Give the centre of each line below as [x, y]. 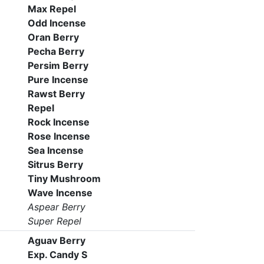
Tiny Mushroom [64, 179]
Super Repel [54, 221]
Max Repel [52, 9]
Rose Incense [59, 136]
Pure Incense [58, 80]
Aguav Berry [56, 240]
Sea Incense [55, 150]
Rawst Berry [56, 94]
